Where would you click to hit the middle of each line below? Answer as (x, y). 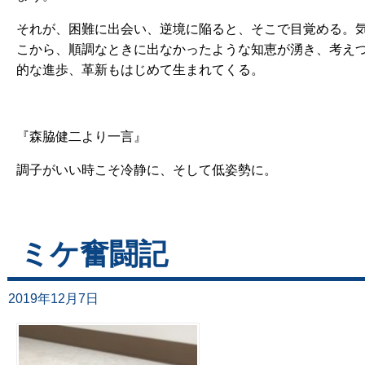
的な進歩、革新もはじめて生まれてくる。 (140, 70)
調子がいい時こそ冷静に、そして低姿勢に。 (147, 170)
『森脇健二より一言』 (81, 137)
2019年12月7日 (53, 298)
